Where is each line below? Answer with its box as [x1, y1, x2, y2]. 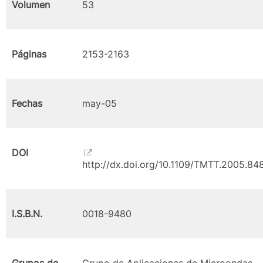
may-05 [82, 97, 117, 109]
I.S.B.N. [12, 208, 42, 220]
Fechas [12, 97, 42, 109]
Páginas [12, 48, 46, 60]
